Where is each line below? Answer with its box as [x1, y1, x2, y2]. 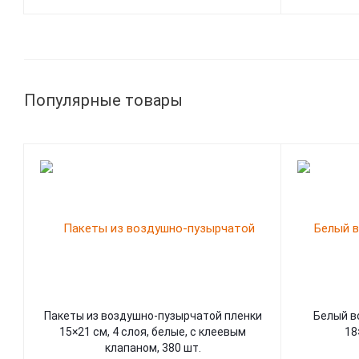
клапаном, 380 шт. [104, 341, 201, 354]
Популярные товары [24, 91, 183, 110]
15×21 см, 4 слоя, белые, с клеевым [59, 325, 246, 338]
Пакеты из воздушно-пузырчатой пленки [43, 309, 262, 322]
